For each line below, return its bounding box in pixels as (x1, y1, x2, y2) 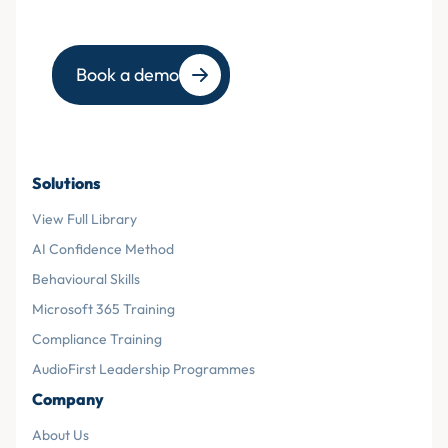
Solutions (32, 173, 101, 194)
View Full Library (32, 210, 137, 229)
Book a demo (76, 63, 179, 87)
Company (32, 389, 104, 410)
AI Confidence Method (32, 240, 174, 259)
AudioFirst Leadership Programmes (32, 360, 255, 379)
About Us (32, 426, 89, 445)
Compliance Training (32, 330, 162, 349)
